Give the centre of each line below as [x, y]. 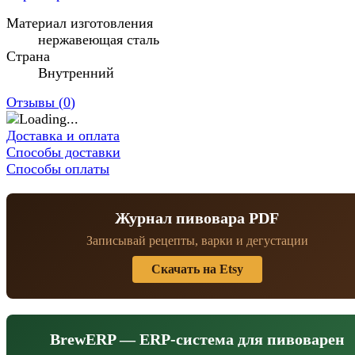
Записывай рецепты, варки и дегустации [197, 240]
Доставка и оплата [63, 135]
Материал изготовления [80, 23]
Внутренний [76, 73]
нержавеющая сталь [99, 39]
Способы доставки [63, 152]
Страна [28, 56]
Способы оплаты [58, 168]
